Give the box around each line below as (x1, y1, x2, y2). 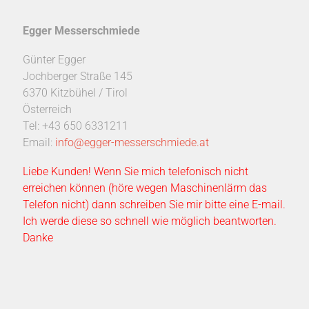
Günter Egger (22, 53, 86, 66)
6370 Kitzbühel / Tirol (22, 86, 128, 99)
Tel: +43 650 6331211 (22, 119, 128, 132)
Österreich (22, 103, 72, 116)
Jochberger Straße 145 (22, 70, 132, 83)
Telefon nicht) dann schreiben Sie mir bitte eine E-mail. (22, 198, 286, 211)
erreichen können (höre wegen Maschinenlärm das (22, 181, 267, 195)
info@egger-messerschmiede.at (54, 136, 209, 149)
